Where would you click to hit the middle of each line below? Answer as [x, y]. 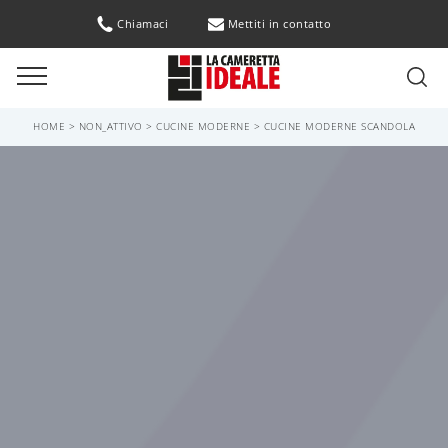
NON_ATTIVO [110, 126]
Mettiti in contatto [279, 23]
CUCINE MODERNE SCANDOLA [339, 126]
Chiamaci [142, 23]
